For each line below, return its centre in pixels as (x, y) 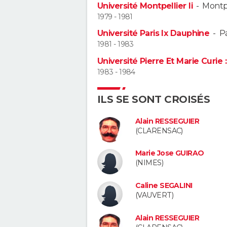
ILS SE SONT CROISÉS (154, 99)
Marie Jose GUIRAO (170, 153)
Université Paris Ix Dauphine (154, 33)
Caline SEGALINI (164, 186)
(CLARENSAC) (159, 130)
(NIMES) (149, 163)
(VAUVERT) (154, 195)
